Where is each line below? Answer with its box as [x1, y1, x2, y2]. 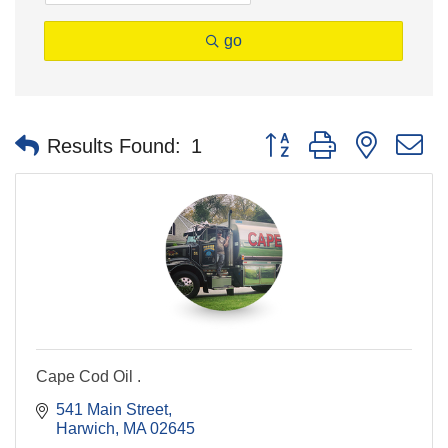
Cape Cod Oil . [36, 368, 141, 386]
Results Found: [47, 134, 181, 157]
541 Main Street [56, 401, 168, 419]
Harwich [56, 420, 115, 438]
